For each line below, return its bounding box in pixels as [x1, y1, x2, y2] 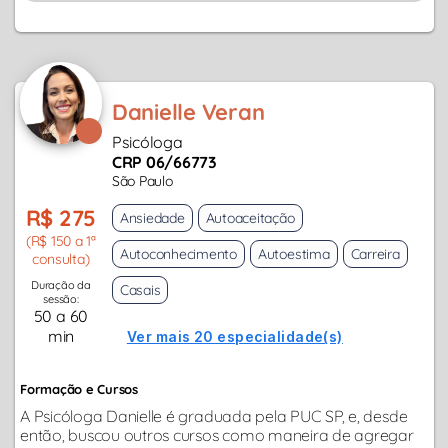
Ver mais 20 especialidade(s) [126, 328, 343, 346]
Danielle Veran [111, 97, 265, 126]
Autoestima [257, 245, 330, 264]
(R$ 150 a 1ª [25, 232, 96, 251]
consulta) [32, 250, 90, 269]
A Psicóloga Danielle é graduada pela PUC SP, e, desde [20, 406, 408, 427]
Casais [119, 281, 161, 300]
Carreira [350, 245, 400, 264]
